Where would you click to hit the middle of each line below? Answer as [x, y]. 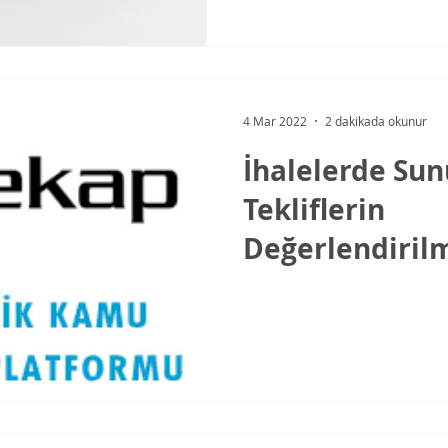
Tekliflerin [314, 209]
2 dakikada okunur [376, 121]
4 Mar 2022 [275, 121]
